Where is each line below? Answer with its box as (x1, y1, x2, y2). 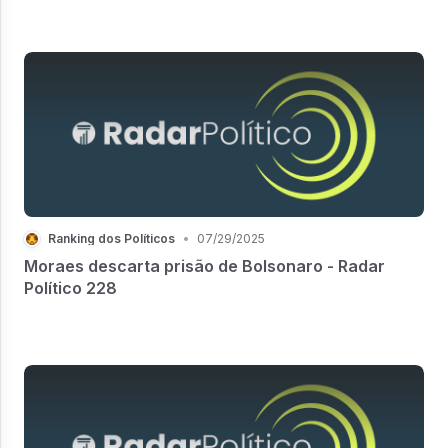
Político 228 (24, 277, 117, 298)
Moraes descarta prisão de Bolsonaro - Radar (24, 255, 385, 276)
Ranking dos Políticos (48, 230, 175, 246)
